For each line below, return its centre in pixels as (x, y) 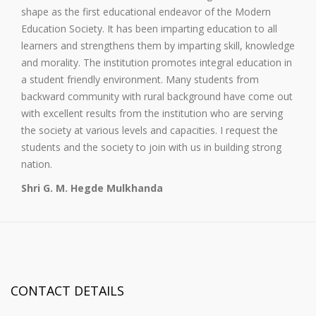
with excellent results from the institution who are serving (152, 114)
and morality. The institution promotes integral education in (157, 63)
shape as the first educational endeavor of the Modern (146, 12)
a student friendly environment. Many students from (140, 80)
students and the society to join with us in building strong (151, 147)
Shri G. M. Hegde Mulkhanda (92, 188)
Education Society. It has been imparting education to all (149, 29)
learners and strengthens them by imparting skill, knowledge (158, 46)
